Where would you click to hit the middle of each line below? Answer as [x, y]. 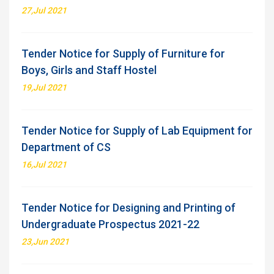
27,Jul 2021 [44, 10]
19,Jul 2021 [44, 87]
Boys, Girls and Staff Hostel [89, 70]
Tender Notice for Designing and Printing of [128, 208]
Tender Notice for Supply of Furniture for [123, 54]
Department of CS [66, 147]
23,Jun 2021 [45, 242]
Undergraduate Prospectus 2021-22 [110, 224]
